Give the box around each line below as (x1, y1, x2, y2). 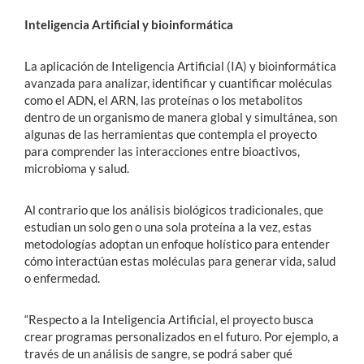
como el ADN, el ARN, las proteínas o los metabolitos (24, 92, 303, 107)
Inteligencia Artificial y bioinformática (24, 16, 233, 32)
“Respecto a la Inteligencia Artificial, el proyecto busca (24, 311, 314, 327)
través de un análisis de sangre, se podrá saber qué (24, 345, 292, 361)
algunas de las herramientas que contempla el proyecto (24, 126, 317, 141)
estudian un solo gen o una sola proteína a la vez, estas (24, 219, 312, 234)
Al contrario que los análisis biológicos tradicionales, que (24, 201, 323, 217)
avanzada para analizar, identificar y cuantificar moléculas (24, 75, 332, 90)
